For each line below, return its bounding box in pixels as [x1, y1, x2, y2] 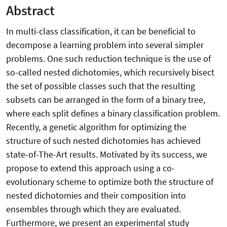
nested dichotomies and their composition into [6, 190, 186, 202]
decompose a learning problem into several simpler [6, 39, 204, 51]
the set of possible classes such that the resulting [6, 80, 195, 92]
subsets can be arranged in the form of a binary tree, [6, 94, 205, 106]
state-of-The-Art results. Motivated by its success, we [6, 148, 207, 161]
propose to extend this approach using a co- [6, 162, 175, 174]
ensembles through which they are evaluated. [6, 203, 181, 215]
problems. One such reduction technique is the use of [6, 53, 211, 65]
